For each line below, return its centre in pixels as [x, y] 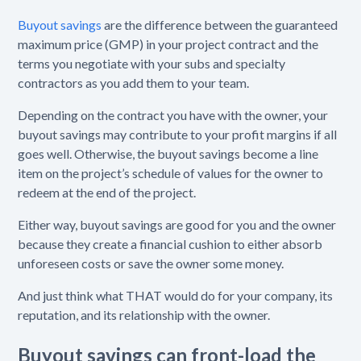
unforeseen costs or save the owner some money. [152, 263]
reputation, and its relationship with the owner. [147, 315]
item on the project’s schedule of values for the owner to [171, 173]
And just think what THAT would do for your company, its [176, 296]
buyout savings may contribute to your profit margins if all [178, 135]
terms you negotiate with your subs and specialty [152, 64]
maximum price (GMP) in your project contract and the [168, 44]
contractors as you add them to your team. [135, 83]
